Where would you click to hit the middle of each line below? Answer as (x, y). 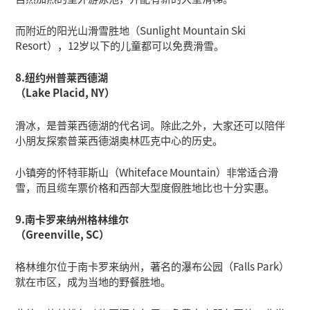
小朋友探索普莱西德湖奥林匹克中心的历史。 (119, 139)
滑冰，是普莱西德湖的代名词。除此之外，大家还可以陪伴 (151, 124)
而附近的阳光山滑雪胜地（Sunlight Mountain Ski (131, 30)
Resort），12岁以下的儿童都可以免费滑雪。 (120, 45)
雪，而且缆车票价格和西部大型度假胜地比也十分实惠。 (145, 186)
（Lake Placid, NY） (65, 92)
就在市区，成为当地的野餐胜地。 (93, 281)
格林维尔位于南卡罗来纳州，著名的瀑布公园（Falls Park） (153, 266)
